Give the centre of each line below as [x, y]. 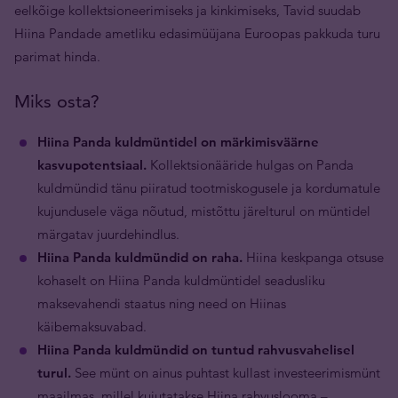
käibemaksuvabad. [94, 326]
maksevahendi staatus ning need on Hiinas [162, 303]
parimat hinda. [57, 56]
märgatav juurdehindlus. [110, 234]
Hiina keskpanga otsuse [313, 257]
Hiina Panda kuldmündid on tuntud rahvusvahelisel [196, 350]
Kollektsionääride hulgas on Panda [252, 165]
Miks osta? [57, 101]
